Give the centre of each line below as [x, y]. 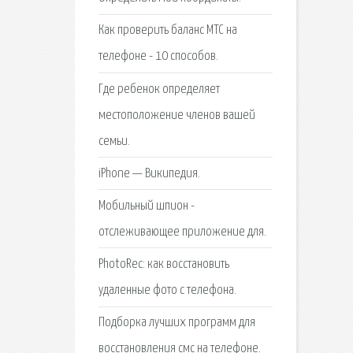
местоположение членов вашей [176, 115]
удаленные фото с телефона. [167, 291]
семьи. [114, 141]
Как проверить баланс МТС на [167, 31]
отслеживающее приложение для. [182, 232]
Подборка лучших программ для [176, 323]
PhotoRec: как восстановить [163, 265]
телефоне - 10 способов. [158, 57]
